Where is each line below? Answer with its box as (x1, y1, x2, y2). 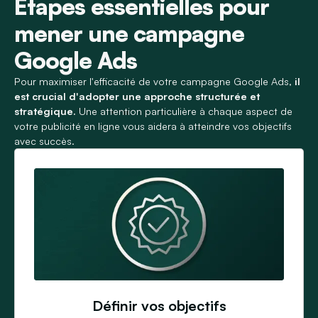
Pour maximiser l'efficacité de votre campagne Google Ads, (14, 75, 295, 87)
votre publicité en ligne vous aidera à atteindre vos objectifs (14, 119, 292, 132)
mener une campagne (14, 18, 244, 48)
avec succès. (14, 134, 75, 147)
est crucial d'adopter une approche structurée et (14, 89, 260, 102)
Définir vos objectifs (92, 297, 226, 314)
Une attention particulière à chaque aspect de (76, 104, 292, 117)
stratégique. (14, 104, 76, 117)
